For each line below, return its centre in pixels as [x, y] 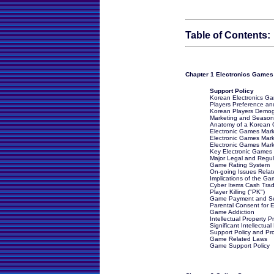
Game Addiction [232, 212]
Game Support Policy [239, 246]
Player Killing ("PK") [237, 192]
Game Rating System [239, 165]
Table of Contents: [228, 35]
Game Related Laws [238, 239]
